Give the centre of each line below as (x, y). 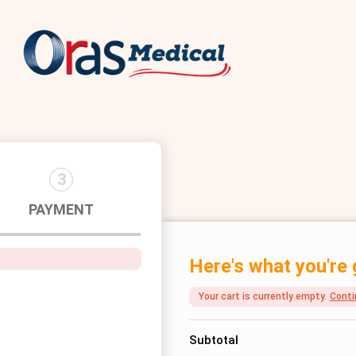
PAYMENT (61, 209)
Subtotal (213, 340)
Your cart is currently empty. (262, 296)
